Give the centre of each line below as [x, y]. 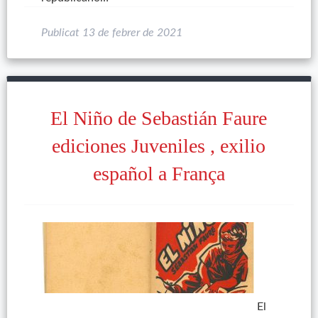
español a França [159, 174]
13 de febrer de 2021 [132, 33]
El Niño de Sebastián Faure [159, 118]
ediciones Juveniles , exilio [159, 146]
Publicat [61, 33]
